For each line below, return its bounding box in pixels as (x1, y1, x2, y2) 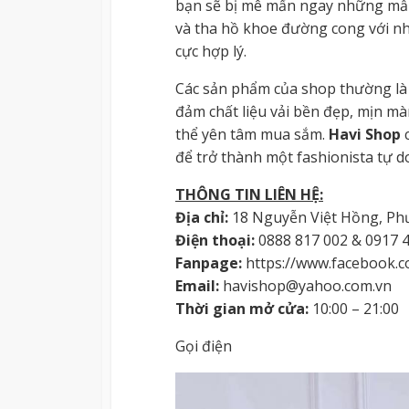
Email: (175, 275, 219, 296)
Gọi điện (175, 335, 232, 356)
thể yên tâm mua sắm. (175, 123, 329, 144)
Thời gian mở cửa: (175, 298, 309, 319)
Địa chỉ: (175, 206, 232, 227)
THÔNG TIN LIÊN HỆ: (175, 184, 323, 204)
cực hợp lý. (175, 40, 246, 61)
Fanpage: (175, 252, 242, 273)
